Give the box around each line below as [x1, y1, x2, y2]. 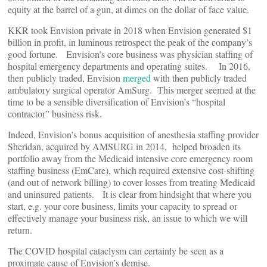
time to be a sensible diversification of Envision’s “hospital [8, 95, 225, 108]
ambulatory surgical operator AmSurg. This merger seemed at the [8, 83, 256, 96]
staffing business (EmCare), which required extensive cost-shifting [8, 164, 254, 176]
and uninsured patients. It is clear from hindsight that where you [8, 188, 252, 200]
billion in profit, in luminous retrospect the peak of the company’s [8, 36, 252, 48]
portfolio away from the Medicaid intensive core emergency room [8, 152, 253, 164]
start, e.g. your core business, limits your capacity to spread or [8, 200, 237, 212]
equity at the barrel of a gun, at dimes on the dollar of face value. [8, 3, 252, 15]
